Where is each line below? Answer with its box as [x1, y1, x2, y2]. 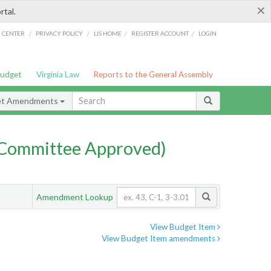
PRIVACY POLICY [35, 29, 83, 37]
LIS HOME [94, 29, 122, 37]
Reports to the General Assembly [93, 70, 214, 79]
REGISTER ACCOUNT [131, 29, 189, 37]
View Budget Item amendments [102, 233, 217, 244]
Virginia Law [36, 70, 79, 79]
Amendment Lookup [36, 191, 113, 202]
